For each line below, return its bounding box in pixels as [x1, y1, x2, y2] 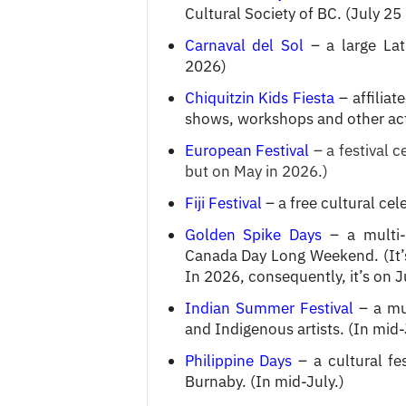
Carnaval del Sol [184, 34, 304, 55]
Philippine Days [184, 350, 293, 371]
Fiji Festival [184, 192, 262, 213]
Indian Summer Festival [184, 297, 353, 318]
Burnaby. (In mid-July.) [184, 371, 344, 391]
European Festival [184, 140, 310, 160]
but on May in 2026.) [184, 160, 328, 181]
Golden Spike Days [184, 224, 323, 245]
